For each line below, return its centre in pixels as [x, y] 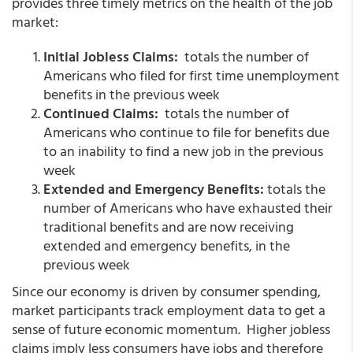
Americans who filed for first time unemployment [191, 75]
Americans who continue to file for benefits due [186, 132]
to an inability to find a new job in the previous [183, 151]
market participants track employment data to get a [169, 310]
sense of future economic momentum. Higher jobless [171, 329]
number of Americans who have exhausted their [188, 208]
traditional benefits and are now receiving [169, 227]
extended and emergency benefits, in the [167, 245]
